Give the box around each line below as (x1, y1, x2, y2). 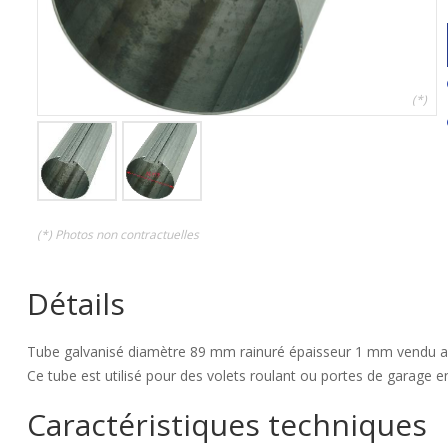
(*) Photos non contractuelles (37, 226, 199, 243)
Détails (27, 283, 125, 324)
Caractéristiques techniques (27, 404, 427, 445)
